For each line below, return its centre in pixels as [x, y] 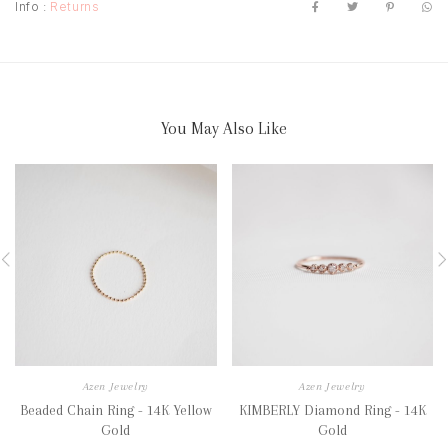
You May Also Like [224, 129]
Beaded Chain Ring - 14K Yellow [115, 409]
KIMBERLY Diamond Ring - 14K [332, 409]
